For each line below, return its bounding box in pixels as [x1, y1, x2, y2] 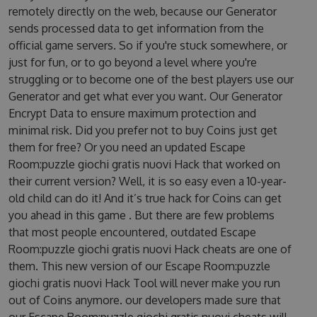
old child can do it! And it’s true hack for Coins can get [8, 191, 282, 205]
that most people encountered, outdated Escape [8, 225, 256, 239]
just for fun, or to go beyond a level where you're [8, 55, 257, 69]
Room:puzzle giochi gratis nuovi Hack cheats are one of [8, 242, 292, 256]
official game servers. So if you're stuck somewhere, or [8, 38, 287, 52]
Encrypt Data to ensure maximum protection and [8, 106, 256, 120]
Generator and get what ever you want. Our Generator [8, 89, 282, 103]
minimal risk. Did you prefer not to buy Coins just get [8, 123, 277, 137]
